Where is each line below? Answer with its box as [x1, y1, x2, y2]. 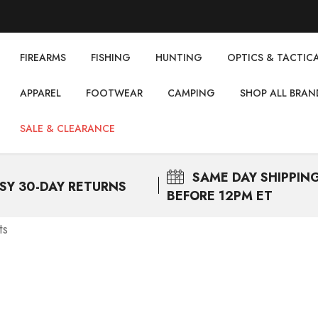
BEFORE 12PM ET [167, 187, 273, 205]
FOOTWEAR [86, 86, 143, 100]
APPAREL [20, 86, 61, 100]
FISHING [91, 50, 131, 65]
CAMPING [168, 86, 215, 100]
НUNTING [155, 50, 202, 65]
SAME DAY [192, 168, 257, 187]
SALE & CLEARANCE [20, 121, 115, 136]
